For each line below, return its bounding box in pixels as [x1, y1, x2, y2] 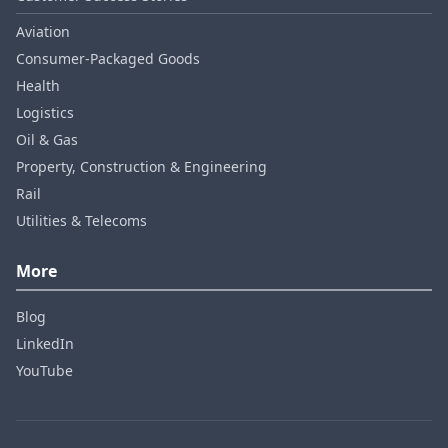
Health [16, 76, 60, 95]
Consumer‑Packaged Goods [16, 49, 200, 68]
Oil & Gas [16, 130, 78, 149]
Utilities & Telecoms [16, 211, 147, 230]
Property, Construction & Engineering [16, 157, 267, 176]
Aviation [16, 22, 70, 41]
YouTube [16, 361, 73, 380]
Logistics [16, 103, 74, 122]
